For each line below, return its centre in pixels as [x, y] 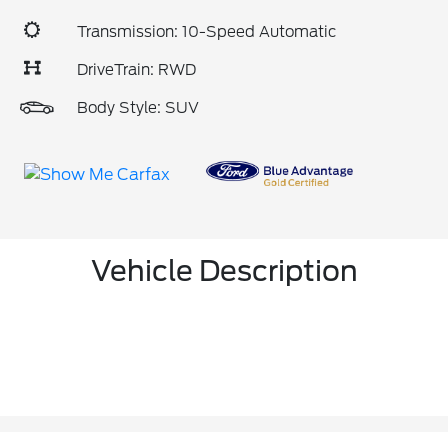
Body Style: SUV [138, 108]
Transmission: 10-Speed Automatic [206, 32]
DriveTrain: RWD [136, 70]
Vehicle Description [224, 270]
